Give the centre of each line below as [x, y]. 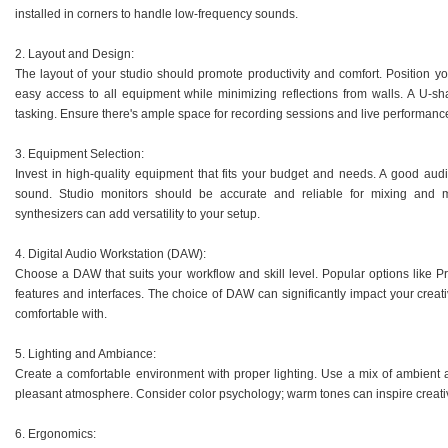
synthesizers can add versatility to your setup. [137, 214]
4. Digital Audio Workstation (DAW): [110, 254]
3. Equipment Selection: [79, 154]
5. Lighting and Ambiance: [85, 354]
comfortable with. [61, 314]
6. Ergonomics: [55, 434]
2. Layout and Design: [74, 54]
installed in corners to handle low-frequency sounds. [156, 14]
